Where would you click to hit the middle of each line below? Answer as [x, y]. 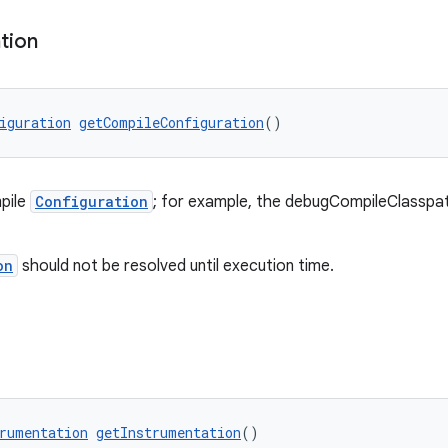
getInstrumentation [168, 432]
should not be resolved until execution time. [176, 266]
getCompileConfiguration [171, 122]
